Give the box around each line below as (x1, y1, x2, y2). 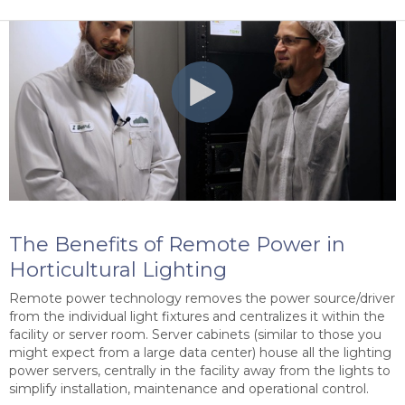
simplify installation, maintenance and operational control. (9, 380, 369, 397)
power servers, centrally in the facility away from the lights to (9, 362, 391, 379)
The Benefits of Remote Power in (9, 231, 345, 257)
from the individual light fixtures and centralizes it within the (9, 307, 385, 325)
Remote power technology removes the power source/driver (9, 289, 395, 306)
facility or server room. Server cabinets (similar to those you (9, 325, 381, 343)
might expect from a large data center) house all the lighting (9, 344, 391, 361)
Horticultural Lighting (9, 257, 227, 282)
